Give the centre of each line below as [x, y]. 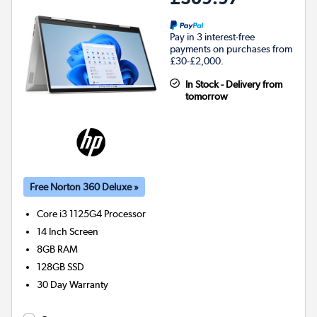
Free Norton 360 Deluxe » [84, 186]
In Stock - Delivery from [234, 84]
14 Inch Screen [68, 231]
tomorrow [206, 96]
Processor [125, 213]
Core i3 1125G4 [70, 213]
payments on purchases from [231, 48]
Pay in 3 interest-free [212, 36]
